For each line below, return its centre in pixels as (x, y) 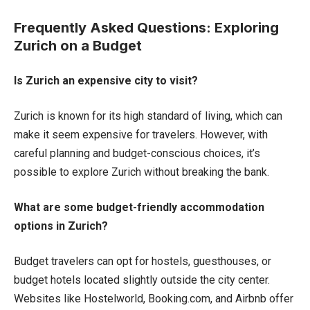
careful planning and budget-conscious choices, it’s (137, 153)
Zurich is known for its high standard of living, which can (148, 116)
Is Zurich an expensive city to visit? (106, 80)
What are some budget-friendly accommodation (139, 207)
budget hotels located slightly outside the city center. (142, 280)
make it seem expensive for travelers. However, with (141, 134)
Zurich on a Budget (78, 45)
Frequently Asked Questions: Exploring (146, 27)
